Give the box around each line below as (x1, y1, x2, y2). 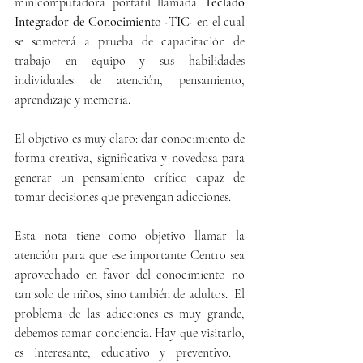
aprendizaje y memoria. (15, 91, 130, 108)
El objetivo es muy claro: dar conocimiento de (15, 130, 245, 147)
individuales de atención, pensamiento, (15, 71, 245, 88)
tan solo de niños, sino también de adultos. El (15, 285, 245, 302)
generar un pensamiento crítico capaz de (15, 169, 245, 186)
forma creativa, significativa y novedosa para (15, 149, 245, 166)
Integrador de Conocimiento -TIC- (15, 13, 194, 30)
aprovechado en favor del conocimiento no (15, 266, 245, 283)
